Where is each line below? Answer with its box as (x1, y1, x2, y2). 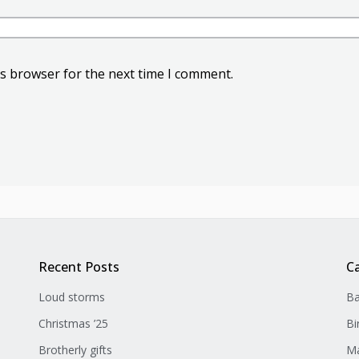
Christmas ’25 (38, 315, 108, 331)
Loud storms (38, 288, 105, 305)
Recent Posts (38, 257, 119, 276)
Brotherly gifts (38, 341, 112, 357)
